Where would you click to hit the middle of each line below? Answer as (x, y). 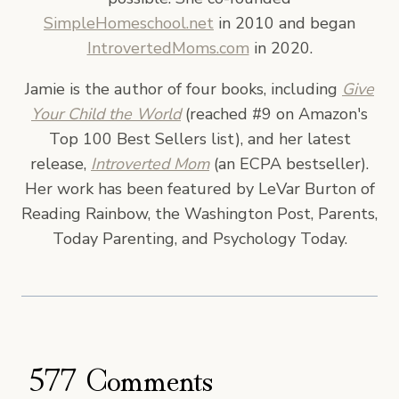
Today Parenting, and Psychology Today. (199, 238)
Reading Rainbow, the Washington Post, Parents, (199, 213)
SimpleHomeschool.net (129, 23)
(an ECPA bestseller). (289, 163)
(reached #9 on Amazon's (274, 114)
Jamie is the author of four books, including (183, 89)
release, (61, 163)
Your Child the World (106, 114)
